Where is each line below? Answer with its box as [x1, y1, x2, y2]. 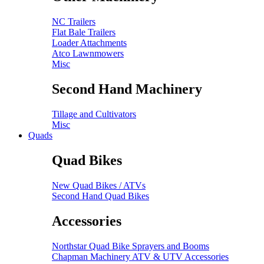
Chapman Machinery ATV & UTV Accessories [52, 251, 229, 262]
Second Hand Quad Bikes [52, 190, 149, 201]
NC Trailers [52, 16, 95, 27]
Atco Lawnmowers [52, 48, 124, 59]
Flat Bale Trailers [52, 27, 115, 38]
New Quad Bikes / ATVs [52, 180, 146, 190]
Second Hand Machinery [52, 81, 202, 97]
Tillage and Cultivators [52, 108, 136, 119]
